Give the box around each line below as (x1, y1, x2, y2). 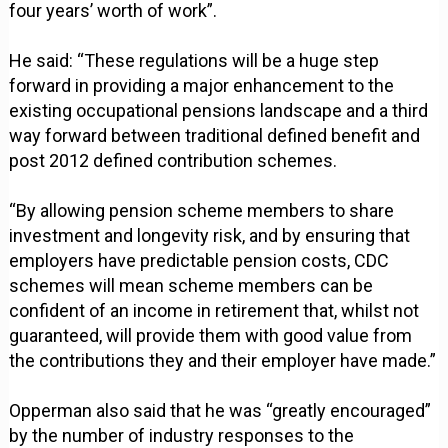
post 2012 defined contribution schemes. (9, 150, 338, 172)
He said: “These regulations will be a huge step (9, 50, 380, 72)
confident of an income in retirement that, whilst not (9, 300, 420, 322)
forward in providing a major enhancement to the (9, 75, 395, 97)
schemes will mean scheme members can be (9, 275, 374, 297)
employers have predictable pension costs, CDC (9, 250, 390, 272)
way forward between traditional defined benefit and (9, 125, 421, 147)
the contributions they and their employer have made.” (9, 350, 437, 372)
